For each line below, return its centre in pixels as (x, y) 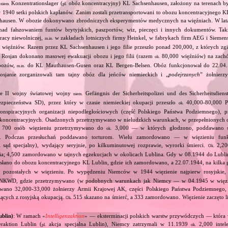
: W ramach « (29, 216)
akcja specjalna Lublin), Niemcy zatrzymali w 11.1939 (118, 224)
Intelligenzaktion (65, 216)
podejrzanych (184, 74)
